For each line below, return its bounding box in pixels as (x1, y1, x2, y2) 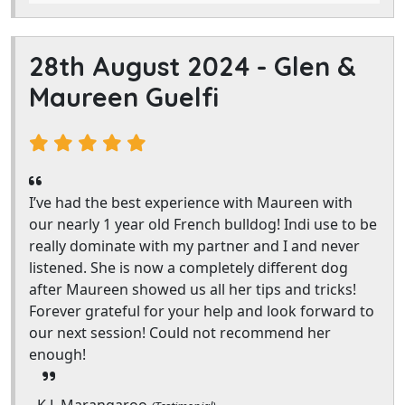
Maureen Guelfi (29, 80, 219, 113)
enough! (29, 344, 86, 364)
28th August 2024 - (29, 50, 274, 82)
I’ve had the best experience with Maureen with (29, 193, 353, 212)
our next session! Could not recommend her (29, 323, 331, 343)
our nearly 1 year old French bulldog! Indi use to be (29, 214, 377, 234)
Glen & (274, 50, 356, 82)
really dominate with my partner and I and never (29, 236, 360, 256)
